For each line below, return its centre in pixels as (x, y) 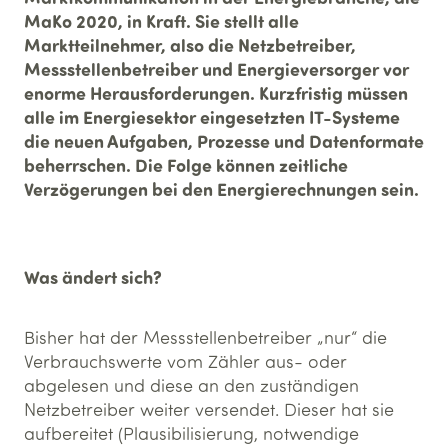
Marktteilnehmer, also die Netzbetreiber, (190, 45)
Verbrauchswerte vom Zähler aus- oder (185, 361)
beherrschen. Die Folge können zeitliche (186, 165)
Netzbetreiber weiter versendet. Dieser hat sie (209, 409)
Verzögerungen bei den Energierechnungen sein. (221, 189)
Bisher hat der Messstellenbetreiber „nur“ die (205, 337)
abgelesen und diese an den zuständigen (191, 385)
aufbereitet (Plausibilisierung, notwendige (191, 433)
